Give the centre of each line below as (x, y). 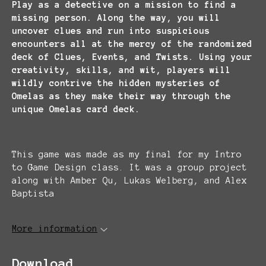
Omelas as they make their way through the (121, 96)
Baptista (33, 194)
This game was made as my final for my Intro (127, 154)
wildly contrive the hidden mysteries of (116, 83)
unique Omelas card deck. (76, 109)
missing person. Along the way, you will (116, 18)
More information (55, 229)
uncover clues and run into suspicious (111, 31)
